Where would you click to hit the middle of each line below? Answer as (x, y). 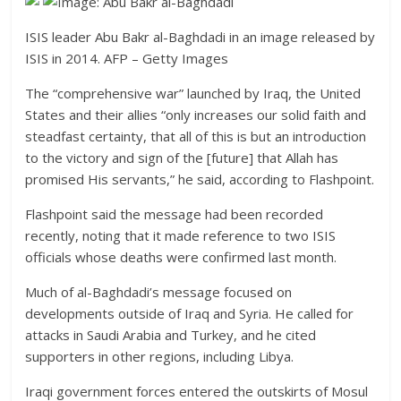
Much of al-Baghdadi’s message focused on (159, 292)
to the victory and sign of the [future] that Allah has (182, 158)
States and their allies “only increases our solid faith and (196, 115)
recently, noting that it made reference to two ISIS (181, 235)
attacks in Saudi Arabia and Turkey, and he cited (171, 335)
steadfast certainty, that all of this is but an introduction (196, 136)
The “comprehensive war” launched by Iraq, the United (193, 93)
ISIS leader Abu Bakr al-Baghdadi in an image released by (200, 37)
